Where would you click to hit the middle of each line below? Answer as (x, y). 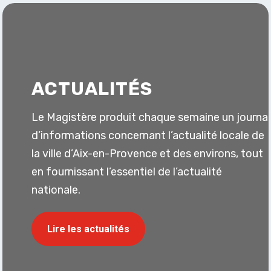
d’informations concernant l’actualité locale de (148, 135)
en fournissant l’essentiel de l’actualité (127, 172)
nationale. (56, 190)
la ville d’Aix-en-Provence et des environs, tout (148, 154)
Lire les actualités (89, 229)
